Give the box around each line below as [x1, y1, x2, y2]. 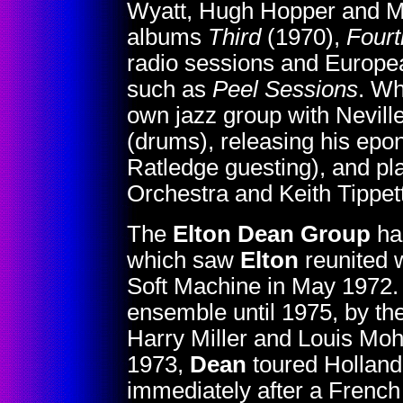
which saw [127, 247, 240, 273]
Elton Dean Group [173, 221, 371, 246]
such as [127, 76, 212, 102]
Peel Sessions [212, 76, 358, 102]
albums [127, 24, 208, 49]
